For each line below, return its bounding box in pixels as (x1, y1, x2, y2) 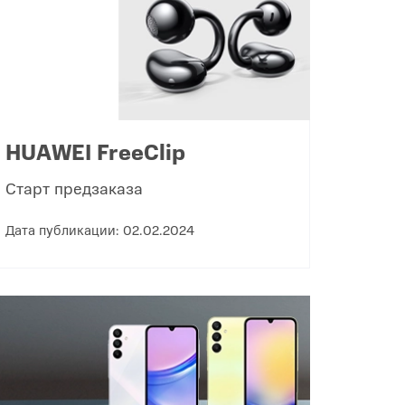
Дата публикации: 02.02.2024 (5, 219, 194, 239)
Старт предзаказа (5, 175, 143, 199)
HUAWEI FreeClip (5, 135, 185, 166)
